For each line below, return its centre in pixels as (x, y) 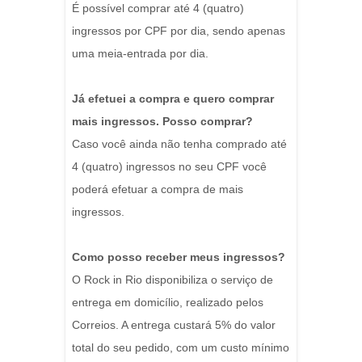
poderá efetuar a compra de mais (158, 189)
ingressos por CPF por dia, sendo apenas (179, 31)
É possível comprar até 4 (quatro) (158, 8)
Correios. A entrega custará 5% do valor (174, 325)
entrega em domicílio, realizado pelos (168, 303)
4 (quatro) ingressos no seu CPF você (169, 167)
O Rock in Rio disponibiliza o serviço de (173, 280)
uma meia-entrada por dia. (140, 54)
